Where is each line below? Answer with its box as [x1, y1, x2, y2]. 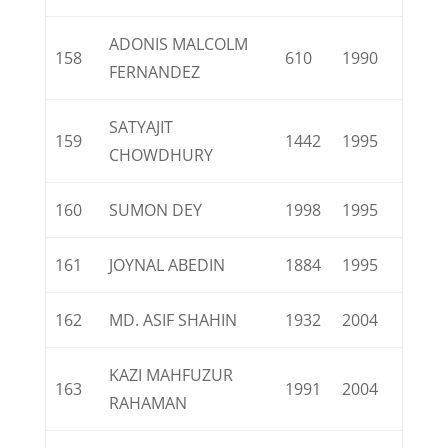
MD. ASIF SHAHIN [109, 309, 238, 331]
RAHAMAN [109, 392, 188, 414]
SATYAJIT [109, 116, 174, 138]
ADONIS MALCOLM [109, 33, 249, 55]
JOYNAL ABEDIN [109, 254, 226, 276]
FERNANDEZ [109, 61, 201, 83]
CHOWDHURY [109, 144, 214, 166]
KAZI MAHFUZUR [109, 364, 234, 386]
